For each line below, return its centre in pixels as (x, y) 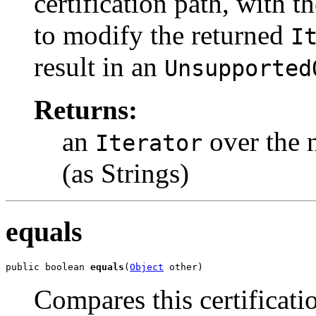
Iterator (149, 144)
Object (147, 267)
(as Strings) (126, 174)
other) (183, 267)
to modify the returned (162, 35)
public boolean (48, 267)
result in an (99, 67)
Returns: (86, 110)
